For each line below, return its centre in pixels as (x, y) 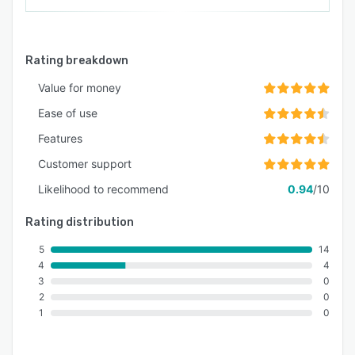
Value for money (80, 87)
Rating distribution (80, 222)
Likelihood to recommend (103, 189)
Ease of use (68, 113)
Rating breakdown (77, 60)
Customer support (85, 163)
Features (60, 138)
